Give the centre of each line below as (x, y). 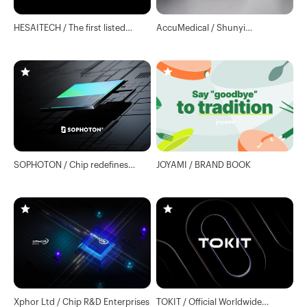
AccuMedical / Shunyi (201, 27)
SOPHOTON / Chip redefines (71, 164)
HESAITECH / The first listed (70, 27)
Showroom (180, 38)
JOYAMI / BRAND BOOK (204, 164)
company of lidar (48, 38)
